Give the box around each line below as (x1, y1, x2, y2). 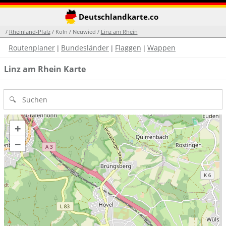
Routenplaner (9, 43, 55, 52)
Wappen (147, 43, 176, 52)
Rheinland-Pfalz (9, 28, 50, 35)
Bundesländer (61, 43, 109, 52)
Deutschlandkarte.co (76, 11, 158, 22)
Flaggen (115, 43, 141, 52)
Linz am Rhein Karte (4, 63, 86, 75)
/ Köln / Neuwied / (50, 28, 101, 35)
